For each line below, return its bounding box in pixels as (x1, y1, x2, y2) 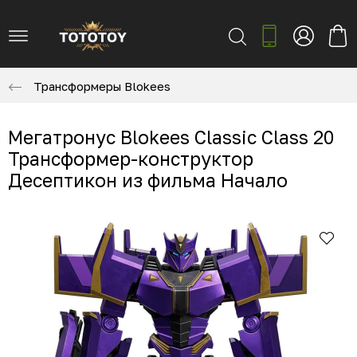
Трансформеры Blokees (33, 79, 171, 94)
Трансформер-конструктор (8, 147, 253, 171)
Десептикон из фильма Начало (8, 169, 288, 192)
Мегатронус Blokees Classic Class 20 (8, 126, 334, 149)
